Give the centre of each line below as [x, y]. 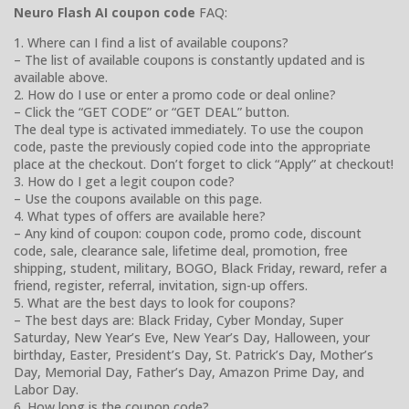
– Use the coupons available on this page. [138, 199]
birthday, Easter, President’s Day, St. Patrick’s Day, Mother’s [194, 355]
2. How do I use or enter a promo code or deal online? [175, 95]
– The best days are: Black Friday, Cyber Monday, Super [178, 320]
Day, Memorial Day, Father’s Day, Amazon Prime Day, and [189, 372]
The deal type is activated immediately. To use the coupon [189, 130]
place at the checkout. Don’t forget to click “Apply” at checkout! [204, 164]
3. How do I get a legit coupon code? [124, 182]
